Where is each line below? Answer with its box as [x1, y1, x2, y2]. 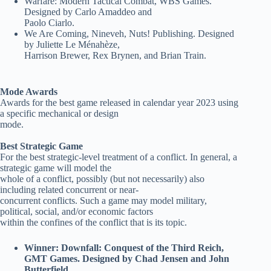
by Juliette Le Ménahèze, [24, 39, 120, 50]
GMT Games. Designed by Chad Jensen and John [24, 253, 229, 264]
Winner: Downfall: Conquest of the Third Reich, [24, 243, 224, 253]
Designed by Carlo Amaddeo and [24, 7, 152, 18]
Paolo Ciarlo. [24, 18, 74, 28]
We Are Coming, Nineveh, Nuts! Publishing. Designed [24, 28, 234, 39]
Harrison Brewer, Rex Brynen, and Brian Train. [24, 50, 206, 61]
